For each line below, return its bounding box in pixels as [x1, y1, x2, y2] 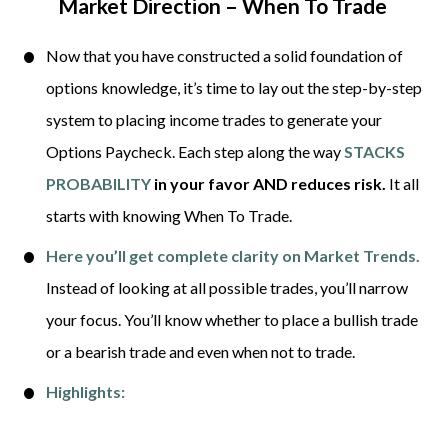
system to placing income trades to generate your [45, 109, 382, 129]
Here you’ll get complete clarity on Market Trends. [45, 245, 420, 265]
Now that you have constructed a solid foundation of [45, 45, 403, 65]
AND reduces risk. [252, 173, 386, 193]
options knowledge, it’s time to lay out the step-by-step [45, 77, 422, 97]
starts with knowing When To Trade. [45, 205, 295, 225]
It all [385, 173, 419, 193]
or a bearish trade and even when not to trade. [45, 341, 358, 361]
